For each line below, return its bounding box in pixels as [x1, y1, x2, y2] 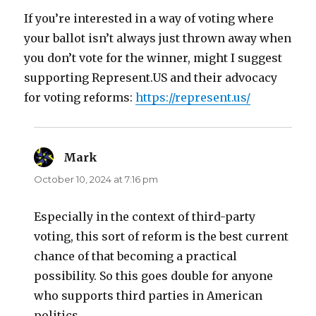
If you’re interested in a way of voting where [24, 11, 274, 25]
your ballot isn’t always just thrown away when [24, 30, 292, 45]
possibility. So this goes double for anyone [34, 268, 274, 283]
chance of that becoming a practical [34, 248, 238, 263]
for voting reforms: [24, 90, 136, 104]
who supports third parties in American [34, 288, 263, 303]
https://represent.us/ [135, 90, 251, 104]
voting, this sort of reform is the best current [34, 229, 289, 243]
